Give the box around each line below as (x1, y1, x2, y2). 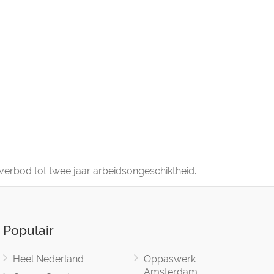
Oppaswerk (143, 253, 196, 265)
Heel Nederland (12, 253, 84, 265)
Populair (2, 223, 54, 238)
